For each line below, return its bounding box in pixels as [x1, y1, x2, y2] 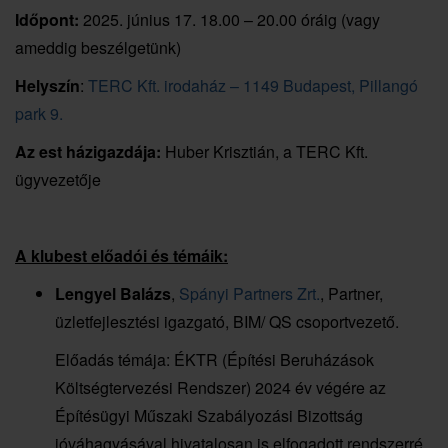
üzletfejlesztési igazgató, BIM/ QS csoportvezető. [55, 309, 399, 333]
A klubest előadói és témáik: [15, 243, 228, 267]
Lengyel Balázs [55, 281, 171, 305]
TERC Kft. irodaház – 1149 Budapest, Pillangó [88, 73, 418, 97]
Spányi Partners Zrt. [179, 281, 320, 305]
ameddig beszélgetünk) [15, 35, 181, 59]
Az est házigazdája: [15, 139, 161, 163]
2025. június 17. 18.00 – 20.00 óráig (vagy [79, 7, 380, 31]
